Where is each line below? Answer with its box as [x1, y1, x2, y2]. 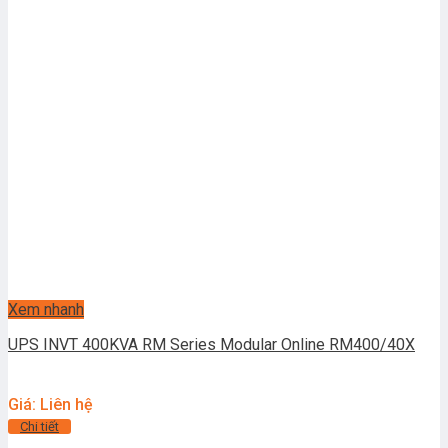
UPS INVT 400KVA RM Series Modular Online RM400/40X [8, 335, 415, 355]
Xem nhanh [8, 300, 84, 320]
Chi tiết [20, 419, 59, 435]
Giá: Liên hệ [8, 395, 93, 415]
